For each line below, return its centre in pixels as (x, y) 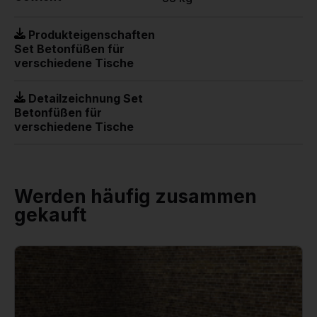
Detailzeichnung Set (84, 98)
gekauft (50, 214)
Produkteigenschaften (90, 34)
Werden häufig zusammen (136, 196)
